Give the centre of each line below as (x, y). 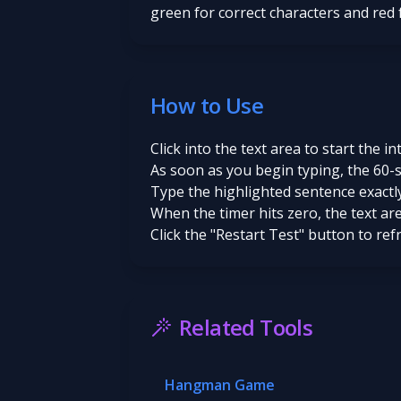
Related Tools (246, 327)
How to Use (207, 105)
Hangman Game (220, 385)
